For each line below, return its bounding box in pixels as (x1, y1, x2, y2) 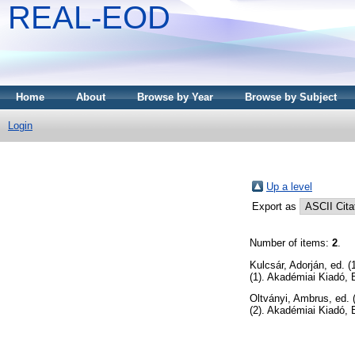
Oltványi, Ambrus (250, 292, 329, 305)
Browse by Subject (245, 91, 337, 103)
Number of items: (250, 236, 332, 249)
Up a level (266, 180, 312, 193)
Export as (252, 200, 300, 212)
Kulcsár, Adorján (250, 258, 324, 271)
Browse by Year (137, 91, 213, 103)
